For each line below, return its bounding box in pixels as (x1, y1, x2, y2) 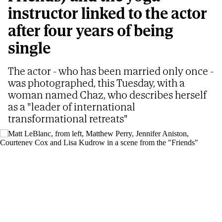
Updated (13, 198, 37, 206)
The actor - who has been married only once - (8, 62, 214, 79)
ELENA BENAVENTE (13, 181, 66, 189)
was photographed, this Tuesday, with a (8, 74, 185, 91)
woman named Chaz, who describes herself (8, 86, 207, 103)
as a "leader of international (8, 98, 135, 115)
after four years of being (8, 18, 173, 43)
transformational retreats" (8, 110, 128, 127)
